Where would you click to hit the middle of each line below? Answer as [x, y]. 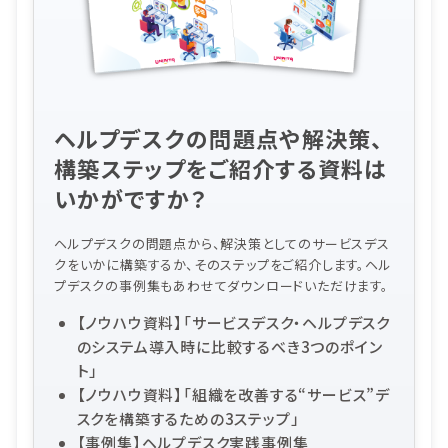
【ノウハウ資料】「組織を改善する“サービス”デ [233, 394]
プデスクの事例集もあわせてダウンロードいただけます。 [221, 285]
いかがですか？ [130, 197]
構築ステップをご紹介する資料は [221, 167]
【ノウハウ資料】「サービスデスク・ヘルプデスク [233, 322]
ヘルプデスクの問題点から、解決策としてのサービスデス [222, 243]
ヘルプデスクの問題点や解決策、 [219, 137]
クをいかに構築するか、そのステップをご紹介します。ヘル [223, 264]
